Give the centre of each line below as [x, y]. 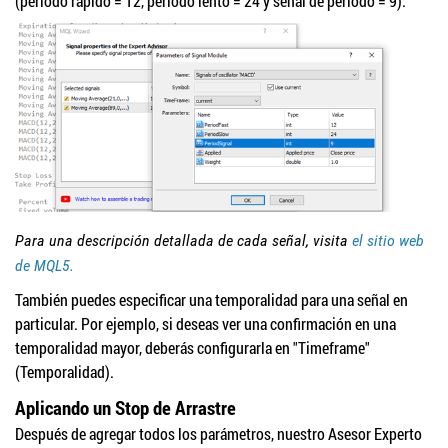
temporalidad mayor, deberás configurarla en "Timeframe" [192, 348]
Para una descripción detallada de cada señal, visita [183, 241]
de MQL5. [44, 266]
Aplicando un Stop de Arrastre [125, 408]
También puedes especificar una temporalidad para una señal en [211, 300]
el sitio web [388, 241]
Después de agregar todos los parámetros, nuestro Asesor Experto [218, 434]
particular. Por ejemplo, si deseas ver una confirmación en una [205, 324]
